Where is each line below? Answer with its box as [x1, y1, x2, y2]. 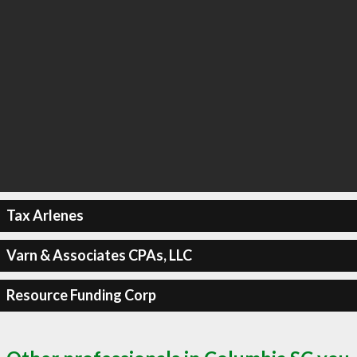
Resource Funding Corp [6, 286, 156, 304]
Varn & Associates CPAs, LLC [6, 246, 192, 264]
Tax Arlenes [6, 206, 84, 224]
